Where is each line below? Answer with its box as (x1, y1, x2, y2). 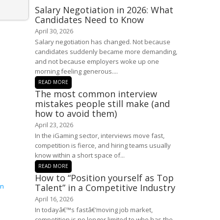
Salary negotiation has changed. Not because (35, 37, 170, 46)
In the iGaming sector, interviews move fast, (35, 131, 165, 140)
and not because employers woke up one (35, 57, 159, 66)
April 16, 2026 (35, 194, 73, 203)
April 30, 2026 (35, 27, 73, 35)
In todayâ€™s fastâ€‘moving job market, (35, 205, 153, 214)
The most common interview (35, 88, 157, 100)
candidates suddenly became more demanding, (35, 47, 177, 56)
